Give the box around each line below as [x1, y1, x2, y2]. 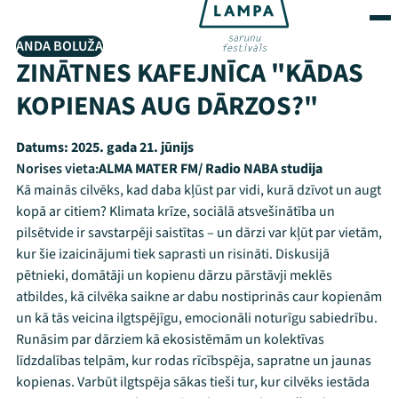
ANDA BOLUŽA [16, 36, 103, 56]
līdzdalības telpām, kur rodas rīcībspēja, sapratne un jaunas [16, 351, 371, 370]
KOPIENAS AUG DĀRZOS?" [16, 87, 318, 125]
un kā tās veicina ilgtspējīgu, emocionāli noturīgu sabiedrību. [16, 308, 378, 328]
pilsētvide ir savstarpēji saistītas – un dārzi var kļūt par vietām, [16, 223, 382, 243]
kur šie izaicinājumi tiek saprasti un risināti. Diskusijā [16, 244, 330, 264]
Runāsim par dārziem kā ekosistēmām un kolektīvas [16, 330, 324, 349]
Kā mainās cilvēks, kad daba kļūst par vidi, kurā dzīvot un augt [16, 180, 381, 200]
